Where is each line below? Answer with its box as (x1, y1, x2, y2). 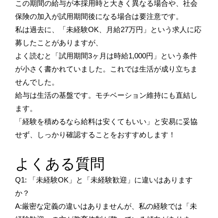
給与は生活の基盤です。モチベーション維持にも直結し (15, 91, 198, 99)
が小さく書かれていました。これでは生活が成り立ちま (15, 64, 198, 73)
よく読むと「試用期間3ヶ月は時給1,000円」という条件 (15, 51, 197, 60)
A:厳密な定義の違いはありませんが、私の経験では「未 (15, 201, 197, 210)
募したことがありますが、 (15, 38, 103, 47)
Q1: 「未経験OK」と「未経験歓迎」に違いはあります (15, 175, 193, 184)
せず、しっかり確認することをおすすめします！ (15, 130, 176, 139)
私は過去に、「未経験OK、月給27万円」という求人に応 (15, 25, 201, 34)
